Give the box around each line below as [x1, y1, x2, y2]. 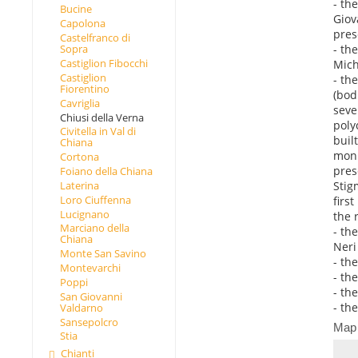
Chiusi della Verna [59, 109, 144, 125]
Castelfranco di [59, 30, 130, 46]
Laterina [59, 177, 99, 193]
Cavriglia [59, 95, 100, 110]
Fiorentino [59, 81, 109, 96]
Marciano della [59, 221, 129, 236]
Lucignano [59, 206, 109, 221]
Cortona [59, 149, 99, 165]
